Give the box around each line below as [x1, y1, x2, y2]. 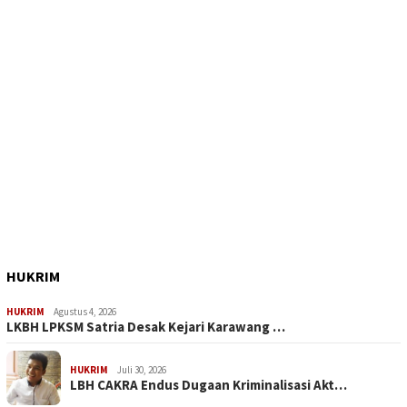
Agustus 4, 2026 [54, 305, 116, 319]
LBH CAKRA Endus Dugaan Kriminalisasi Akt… [70, 376, 347, 394]
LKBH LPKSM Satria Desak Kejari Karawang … [6, 318, 285, 336]
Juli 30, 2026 [117, 363, 166, 377]
